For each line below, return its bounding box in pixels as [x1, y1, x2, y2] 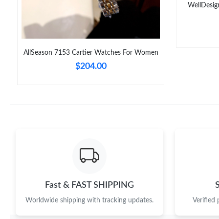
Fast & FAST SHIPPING [45, 181, 134, 190]
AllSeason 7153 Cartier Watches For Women [23, 49, 158, 57]
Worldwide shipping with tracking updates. [25, 197, 153, 204]
